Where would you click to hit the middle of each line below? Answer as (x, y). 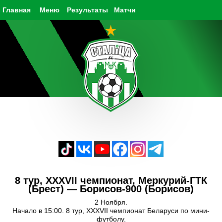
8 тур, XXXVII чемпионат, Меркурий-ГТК (111, 180)
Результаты (87, 10)
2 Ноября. (111, 202)
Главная (17, 10)
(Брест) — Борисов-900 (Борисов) (111, 189)
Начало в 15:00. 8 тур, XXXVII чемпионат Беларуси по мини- (111, 211)
